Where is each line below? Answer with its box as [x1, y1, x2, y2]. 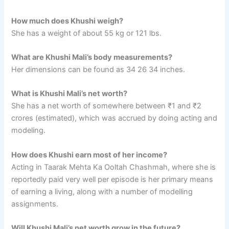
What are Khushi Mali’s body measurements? [11, 53, 173, 62]
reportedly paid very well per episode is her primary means [11, 174, 214, 184]
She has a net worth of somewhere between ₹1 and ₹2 [11, 101, 202, 111]
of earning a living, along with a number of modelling [11, 187, 193, 196]
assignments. [11, 199, 59, 209]
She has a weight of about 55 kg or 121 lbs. [11, 28, 162, 38]
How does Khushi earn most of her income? [11, 150, 168, 159]
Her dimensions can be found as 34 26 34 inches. [11, 65, 186, 75]
